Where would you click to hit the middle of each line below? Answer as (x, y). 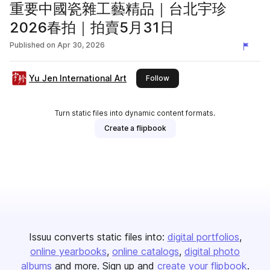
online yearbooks (68, 251)
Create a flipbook (135, 128)
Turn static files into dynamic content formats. (135, 113)
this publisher (193, 77)
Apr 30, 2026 (81, 45)
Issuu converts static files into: (96, 237)
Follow (158, 78)
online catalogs (146, 251)
